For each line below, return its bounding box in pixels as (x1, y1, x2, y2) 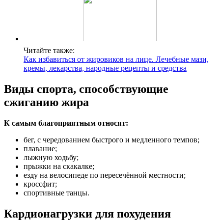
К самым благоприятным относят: (4, 118, 128, 127)
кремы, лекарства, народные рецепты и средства (24, 63, 187, 72)
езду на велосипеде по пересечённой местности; (24, 170, 186, 179)
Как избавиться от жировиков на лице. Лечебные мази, (24, 55, 209, 63)
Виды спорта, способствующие (4, 82, 168, 95)
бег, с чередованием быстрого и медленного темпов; (24, 135, 199, 144)
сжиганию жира (4, 95, 89, 109)
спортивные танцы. (24, 188, 89, 197)
